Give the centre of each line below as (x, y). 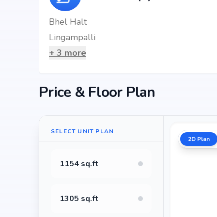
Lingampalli (72, 37)
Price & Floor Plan (97, 92)
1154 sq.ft (79, 164)
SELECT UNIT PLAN (83, 131)
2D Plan (199, 139)
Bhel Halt (68, 22)
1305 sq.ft (79, 199)
